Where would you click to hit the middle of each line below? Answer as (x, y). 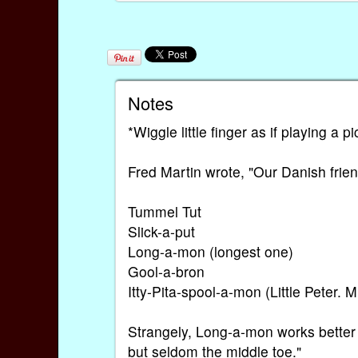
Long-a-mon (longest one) (211, 251)
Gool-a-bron (167, 271)
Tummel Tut (165, 211)
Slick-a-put (162, 231)
